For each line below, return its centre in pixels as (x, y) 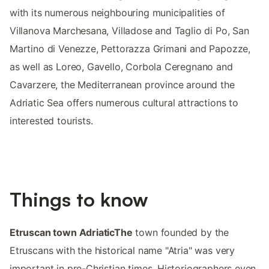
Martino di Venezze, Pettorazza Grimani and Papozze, (130, 49)
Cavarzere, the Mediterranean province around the (122, 85)
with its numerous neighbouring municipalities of (117, 13)
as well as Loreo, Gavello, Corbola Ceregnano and (121, 67)
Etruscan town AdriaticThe (71, 233)
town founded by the (181, 233)
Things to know (79, 200)
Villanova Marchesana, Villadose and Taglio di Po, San (129, 31)
